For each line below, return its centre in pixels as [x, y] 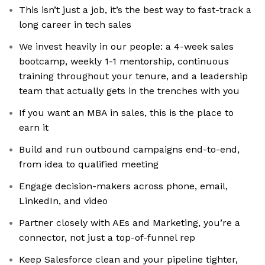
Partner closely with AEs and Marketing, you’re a [130, 223]
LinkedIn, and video [63, 201]
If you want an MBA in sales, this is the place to [126, 113]
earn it [34, 128]
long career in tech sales [75, 25]
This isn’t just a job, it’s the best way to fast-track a [135, 10]
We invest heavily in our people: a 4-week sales [126, 47]
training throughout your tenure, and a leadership [133, 76]
